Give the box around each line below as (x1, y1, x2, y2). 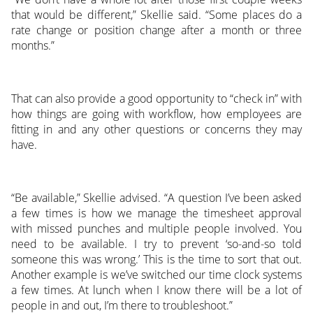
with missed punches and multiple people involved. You (10, 220, 303, 236)
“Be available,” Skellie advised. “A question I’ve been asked (10, 189, 303, 205)
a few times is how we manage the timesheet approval (10, 205, 303, 221)
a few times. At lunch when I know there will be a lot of (10, 282, 303, 298)
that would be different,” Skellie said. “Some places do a (10, 6, 303, 22)
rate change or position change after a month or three (10, 22, 303, 38)
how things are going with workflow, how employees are (10, 105, 303, 122)
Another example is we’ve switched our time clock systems (10, 266, 303, 282)
